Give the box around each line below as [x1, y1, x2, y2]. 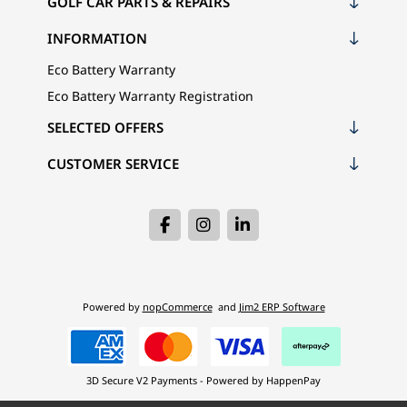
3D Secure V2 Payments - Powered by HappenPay [86, 372, 321, 387]
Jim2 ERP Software [238, 299, 325, 313]
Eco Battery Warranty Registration [46, 86, 253, 104]
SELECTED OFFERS [46, 117, 164, 136]
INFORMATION [46, 28, 147, 47]
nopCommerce [142, 299, 213, 313]
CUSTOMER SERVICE [46, 154, 179, 173]
